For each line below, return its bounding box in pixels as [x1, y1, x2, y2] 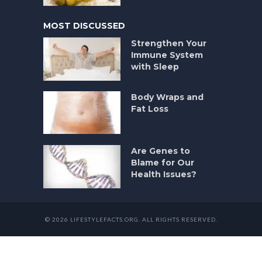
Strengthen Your [131, 38, 206, 49]
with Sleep [131, 61, 179, 73]
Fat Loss [131, 104, 168, 115]
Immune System [131, 50, 203, 61]
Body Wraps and [131, 92, 204, 103]
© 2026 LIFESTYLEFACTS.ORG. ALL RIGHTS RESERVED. [44, 216, 218, 223]
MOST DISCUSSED [43, 20, 125, 32]
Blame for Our [131, 157, 194, 168]
